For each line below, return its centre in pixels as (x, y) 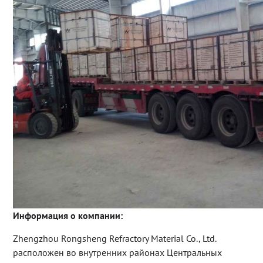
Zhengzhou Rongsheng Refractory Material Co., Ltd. (114, 239)
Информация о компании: (68, 216)
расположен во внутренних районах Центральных (117, 253)
